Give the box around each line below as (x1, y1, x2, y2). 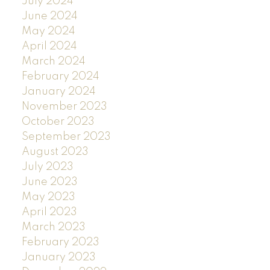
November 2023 (21, 101, 107, 112)
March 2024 (21, 55, 86, 67)
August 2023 (21, 146, 89, 157)
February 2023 (21, 236, 99, 248)
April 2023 (21, 206, 77, 218)
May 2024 (21, 25, 75, 37)
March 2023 (21, 221, 86, 233)
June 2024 (21, 10, 78, 22)
